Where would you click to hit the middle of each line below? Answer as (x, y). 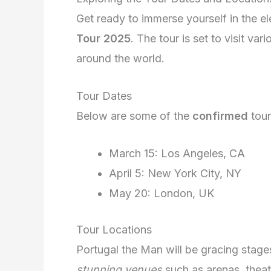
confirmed (220, 116)
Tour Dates (104, 96)
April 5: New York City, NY (175, 173)
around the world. (120, 59)
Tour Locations (114, 229)
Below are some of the (134, 116)
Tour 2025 (103, 39)
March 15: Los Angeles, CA (177, 153)
